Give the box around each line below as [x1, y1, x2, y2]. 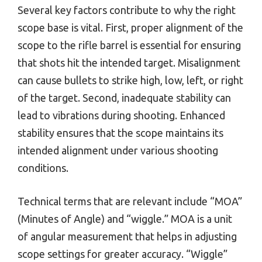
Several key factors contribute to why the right [18, 4, 236, 16]
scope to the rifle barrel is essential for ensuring [18, 39, 241, 51]
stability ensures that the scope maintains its [18, 127, 223, 139]
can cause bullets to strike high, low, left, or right [18, 74, 243, 87]
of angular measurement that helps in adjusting [18, 230, 237, 243]
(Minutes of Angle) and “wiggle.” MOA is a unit [18, 213, 232, 225]
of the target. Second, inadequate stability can [18, 92, 231, 104]
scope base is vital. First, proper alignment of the [18, 22, 243, 34]
